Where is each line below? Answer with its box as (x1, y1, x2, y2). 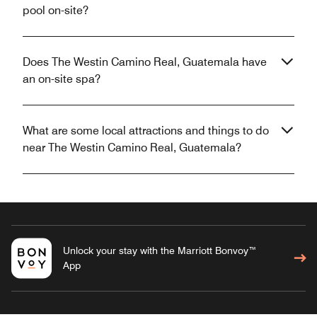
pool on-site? (23, 3, 88, 17)
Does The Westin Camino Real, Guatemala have (23, 54, 267, 69)
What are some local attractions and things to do (23, 123, 269, 137)
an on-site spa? (23, 71, 100, 86)
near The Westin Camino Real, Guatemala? (23, 140, 241, 154)
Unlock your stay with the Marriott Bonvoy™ (62, 244, 257, 256)
